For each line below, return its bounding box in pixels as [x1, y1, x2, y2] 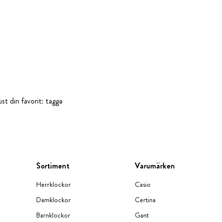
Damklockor [36, 195, 71, 205]
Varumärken [135, 160, 175, 171]
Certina [135, 195, 156, 205]
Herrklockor [36, 179, 71, 189]
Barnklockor [36, 210, 71, 220]
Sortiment [36, 160, 70, 171]
